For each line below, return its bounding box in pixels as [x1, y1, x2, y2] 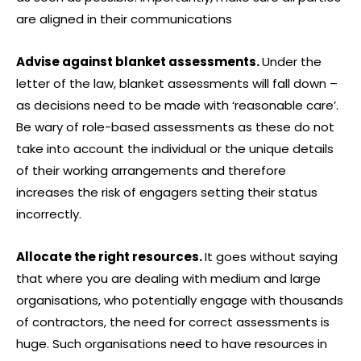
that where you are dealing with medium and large [16, 270, 321, 288]
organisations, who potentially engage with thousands [16, 292, 343, 309]
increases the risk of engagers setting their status [16, 184, 317, 201]
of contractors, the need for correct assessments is [16, 313, 330, 331]
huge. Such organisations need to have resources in [16, 335, 327, 353]
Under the [262, 53, 322, 71]
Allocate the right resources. [16, 248, 205, 266]
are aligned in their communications [16, 10, 232, 28]
